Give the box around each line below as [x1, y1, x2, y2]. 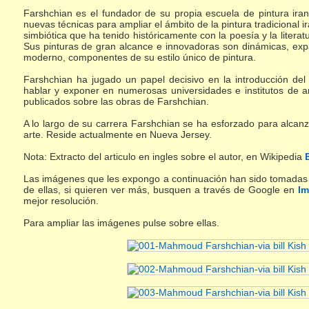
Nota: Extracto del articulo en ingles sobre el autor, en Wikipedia [23, 150, 305, 162]
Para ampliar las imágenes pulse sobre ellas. [23, 217, 219, 228]
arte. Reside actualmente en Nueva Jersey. [23, 128, 212, 140]
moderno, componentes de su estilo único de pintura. [23, 51, 256, 63]
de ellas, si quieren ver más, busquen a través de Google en [23, 183, 299, 195]
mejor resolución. [23, 195, 99, 206]
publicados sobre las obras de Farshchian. [23, 95, 209, 107]
